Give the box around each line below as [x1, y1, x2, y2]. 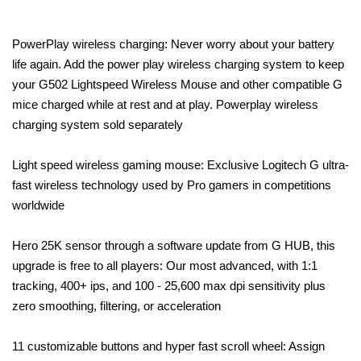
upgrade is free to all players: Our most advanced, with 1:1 [12, 258, 317, 272]
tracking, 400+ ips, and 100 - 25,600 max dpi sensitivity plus [12, 278, 326, 293]
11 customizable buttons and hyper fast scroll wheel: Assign [12, 338, 325, 353]
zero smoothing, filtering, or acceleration [12, 298, 221, 313]
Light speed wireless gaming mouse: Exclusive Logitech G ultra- [12, 157, 349, 172]
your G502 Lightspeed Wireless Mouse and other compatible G [12, 77, 342, 91]
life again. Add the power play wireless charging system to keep [12, 56, 344, 71]
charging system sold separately [12, 117, 183, 131]
